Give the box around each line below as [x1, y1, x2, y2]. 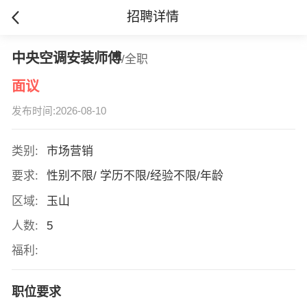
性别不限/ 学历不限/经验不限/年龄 [46, 169, 227, 183]
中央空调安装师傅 [11, 50, 121, 66]
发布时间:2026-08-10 [11, 106, 106, 117]
